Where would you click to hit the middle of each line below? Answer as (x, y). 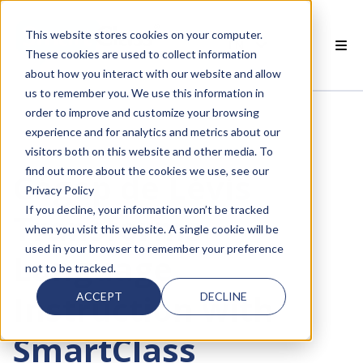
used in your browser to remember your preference (154, 248)
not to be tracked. (70, 267)
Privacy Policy (59, 190)
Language (93, 269)
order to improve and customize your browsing (142, 112)
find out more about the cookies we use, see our (147, 170)
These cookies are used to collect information (141, 53)
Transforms (108, 228)
